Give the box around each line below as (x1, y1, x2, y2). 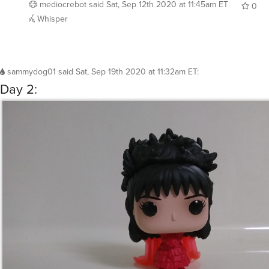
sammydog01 (7, 65, 56, 79)
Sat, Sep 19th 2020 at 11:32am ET (76, 65, 197, 79)
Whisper (35, 13, 68, 26)
